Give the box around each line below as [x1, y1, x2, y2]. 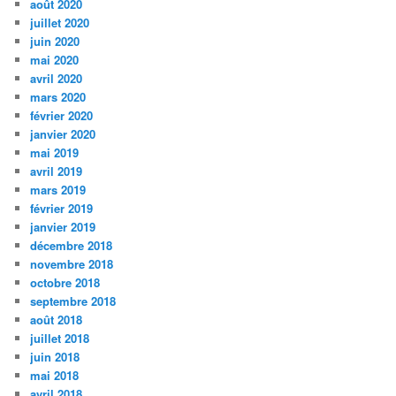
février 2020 [30, 107, 94, 125]
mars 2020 [30, 88, 87, 106]
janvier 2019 [30, 218, 96, 236]
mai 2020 [30, 51, 80, 69]
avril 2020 [30, 70, 83, 88]
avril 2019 [30, 163, 83, 180]
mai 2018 [30, 367, 80, 385]
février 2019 [30, 200, 94, 217]
